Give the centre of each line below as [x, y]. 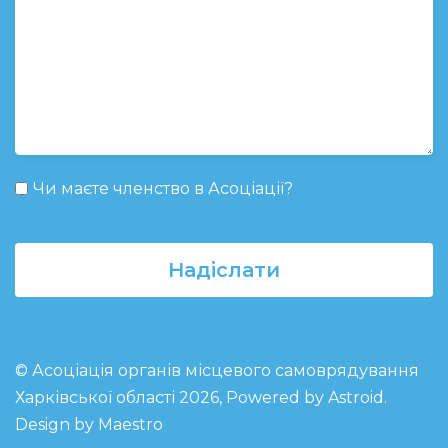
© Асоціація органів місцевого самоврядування [217, 370]
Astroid [356, 397]
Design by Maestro [89, 424]
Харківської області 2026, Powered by [171, 397]
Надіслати [224, 269]
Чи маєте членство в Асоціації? [163, 188]
